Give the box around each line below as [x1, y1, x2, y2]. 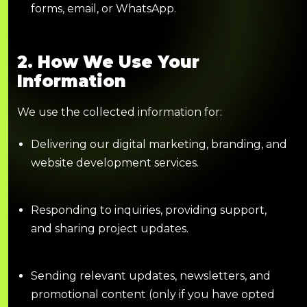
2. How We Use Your [17, 51, 199, 72]
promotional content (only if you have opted [31, 287, 275, 301]
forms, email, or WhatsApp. [31, 1, 176, 15]
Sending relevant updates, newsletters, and [31, 269, 271, 282]
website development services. [31, 156, 199, 169]
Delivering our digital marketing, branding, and [31, 137, 287, 151]
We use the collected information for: [17, 105, 222, 119]
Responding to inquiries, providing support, [31, 203, 267, 217]
